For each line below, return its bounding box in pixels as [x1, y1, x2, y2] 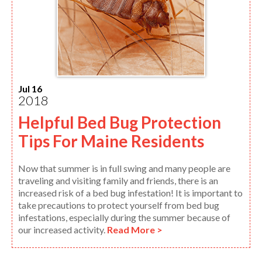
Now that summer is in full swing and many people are [18, 162, 230, 174]
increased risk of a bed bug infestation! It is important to [18, 187, 243, 198]
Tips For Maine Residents [18, 130, 204, 151]
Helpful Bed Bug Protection [18, 112, 221, 132]
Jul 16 [18, 82, 42, 94]
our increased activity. [18, 223, 107, 235]
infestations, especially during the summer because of [18, 211, 230, 223]
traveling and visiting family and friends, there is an [18, 174, 218, 186]
